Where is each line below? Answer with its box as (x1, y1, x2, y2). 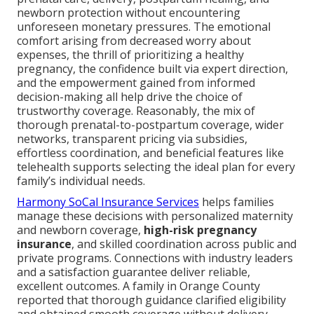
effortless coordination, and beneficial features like (17, 145, 284, 161)
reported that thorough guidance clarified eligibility (17, 292, 286, 308)
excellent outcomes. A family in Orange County (17, 278, 260, 294)
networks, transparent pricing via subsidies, (17, 131, 247, 147)
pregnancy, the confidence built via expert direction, (17, 61, 288, 77)
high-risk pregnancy (144, 222, 257, 238)
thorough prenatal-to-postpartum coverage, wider (17, 117, 284, 133)
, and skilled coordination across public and (71, 236, 296, 252)
